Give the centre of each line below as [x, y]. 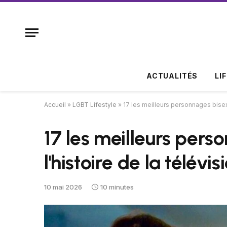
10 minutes [117, 187]
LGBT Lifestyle [94, 105]
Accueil [55, 105]
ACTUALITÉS [172, 76]
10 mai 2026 [63, 187]
